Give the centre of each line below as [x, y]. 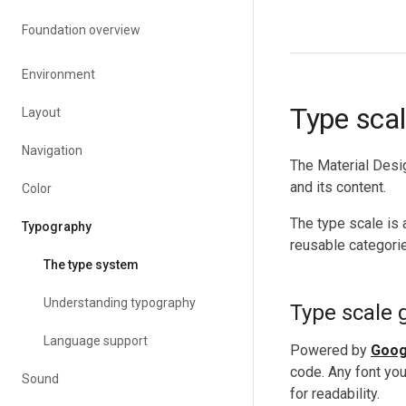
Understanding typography [120, 303]
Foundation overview [81, 30]
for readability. [335, 394]
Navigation [52, 150]
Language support [96, 341]
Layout [41, 112]
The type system [91, 265]
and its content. [338, 187]
